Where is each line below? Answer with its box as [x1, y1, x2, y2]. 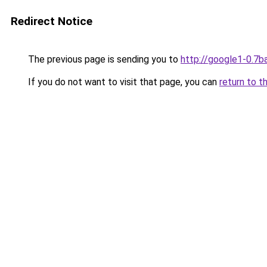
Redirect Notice [11, 14, 92, 28]
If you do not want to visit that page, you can [26, 76, 219, 88]
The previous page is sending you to [26, 54, 181, 65]
